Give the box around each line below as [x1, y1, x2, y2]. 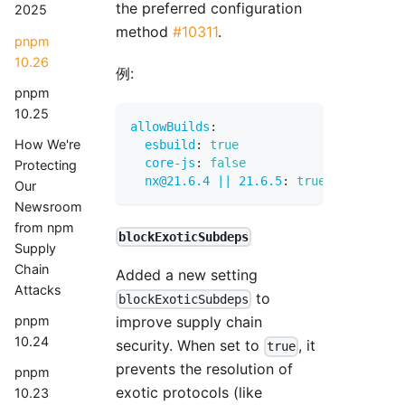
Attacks [14, 281, 61, 297]
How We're [14, 136, 80, 152]
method [116, 22, 173, 41]
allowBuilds [130, 118, 210, 134]
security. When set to [116, 336, 264, 355]
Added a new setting [116, 266, 258, 285]
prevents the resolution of [116, 360, 293, 379]
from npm [14, 219, 74, 235]
